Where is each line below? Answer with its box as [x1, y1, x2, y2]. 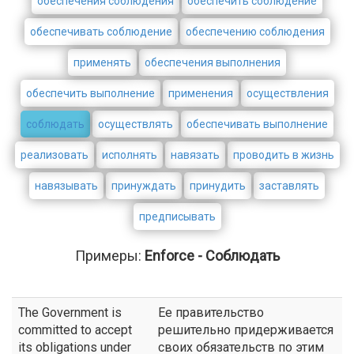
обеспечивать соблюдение [29, 25, 172, 38]
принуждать [111, 179, 176, 192]
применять [73, 56, 131, 69]
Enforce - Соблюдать [144, 247, 280, 264]
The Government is [18, 305, 122, 320]
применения [168, 87, 233, 100]
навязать [170, 149, 220, 161]
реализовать [20, 149, 88, 161]
